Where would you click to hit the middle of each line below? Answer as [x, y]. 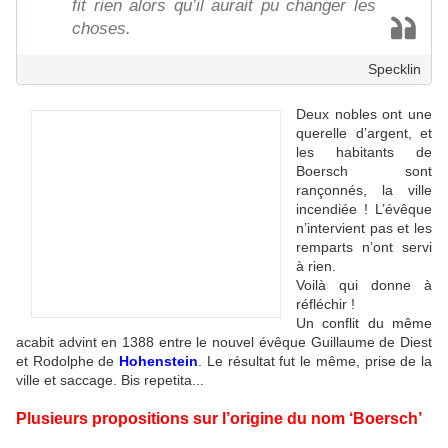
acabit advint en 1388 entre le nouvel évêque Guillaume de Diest [224, 342]
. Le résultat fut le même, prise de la [315, 361]
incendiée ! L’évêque [364, 209]
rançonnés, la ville [364, 190]
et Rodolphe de [68, 361]
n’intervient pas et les [364, 228]
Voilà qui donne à [364, 285]
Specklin [394, 69]
